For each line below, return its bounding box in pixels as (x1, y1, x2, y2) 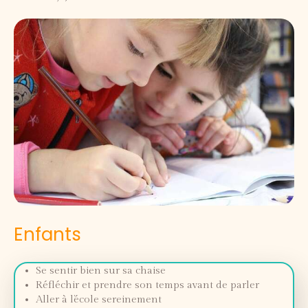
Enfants (14, 222, 81, 247)
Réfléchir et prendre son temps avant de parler (36, 279, 259, 291)
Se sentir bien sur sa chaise (36, 265, 166, 276)
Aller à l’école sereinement (36, 294, 162, 305)
